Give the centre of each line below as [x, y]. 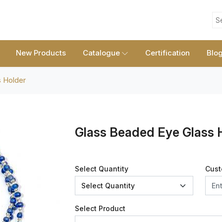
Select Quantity [102, 169]
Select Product [100, 209]
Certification [167, 53]
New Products [41, 53]
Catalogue [101, 53]
